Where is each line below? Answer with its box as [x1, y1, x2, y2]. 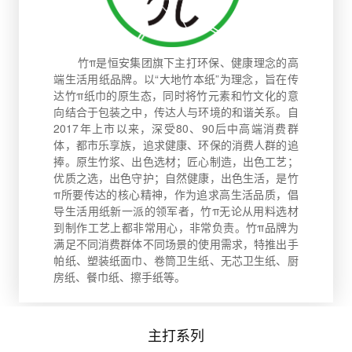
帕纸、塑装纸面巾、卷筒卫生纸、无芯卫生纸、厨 [53, 252, 299, 269]
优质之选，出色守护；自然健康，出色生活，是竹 [53, 170, 299, 186]
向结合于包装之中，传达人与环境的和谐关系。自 [53, 104, 299, 120]
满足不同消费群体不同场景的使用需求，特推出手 [53, 236, 299, 252]
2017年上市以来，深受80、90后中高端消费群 [53, 120, 299, 137]
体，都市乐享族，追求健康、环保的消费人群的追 [53, 137, 299, 153]
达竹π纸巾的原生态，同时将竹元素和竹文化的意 [53, 87, 299, 104]
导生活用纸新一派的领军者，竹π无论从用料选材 [53, 203, 299, 219]
